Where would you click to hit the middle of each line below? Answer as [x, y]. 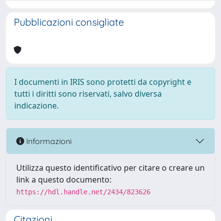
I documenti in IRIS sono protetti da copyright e [103, 82]
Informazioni [48, 141]
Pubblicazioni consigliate [69, 22]
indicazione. [37, 106]
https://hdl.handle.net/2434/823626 [83, 192]
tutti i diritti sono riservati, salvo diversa [88, 94]
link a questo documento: [64, 180]
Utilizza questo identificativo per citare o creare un [110, 168]
